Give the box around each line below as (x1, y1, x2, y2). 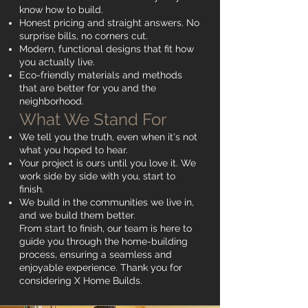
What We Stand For (19, 109, 166, 129)
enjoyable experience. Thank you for (19, 262, 182, 273)
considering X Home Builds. (19, 275, 142, 286)
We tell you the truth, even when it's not (19, 131, 197, 142)
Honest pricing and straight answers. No (19, 17, 199, 28)
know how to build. (19, 4, 103, 15)
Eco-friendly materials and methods (19, 69, 182, 80)
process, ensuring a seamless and (19, 249, 172, 260)
